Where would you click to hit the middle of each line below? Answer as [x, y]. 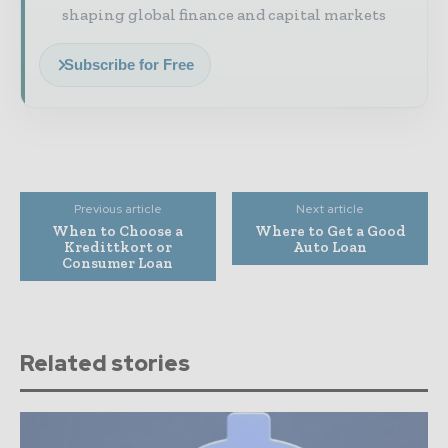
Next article [330, 208]
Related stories [105, 363]
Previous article [117, 208]
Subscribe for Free [129, 64]
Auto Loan [330, 246]
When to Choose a [118, 230]
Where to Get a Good [330, 230]
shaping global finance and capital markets [224, 14]
